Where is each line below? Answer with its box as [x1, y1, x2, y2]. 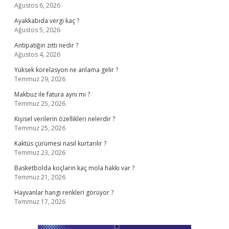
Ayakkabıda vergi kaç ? [14, 16, 79, 25]
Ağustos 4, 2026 [14, 50, 60, 59]
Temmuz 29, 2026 [14, 75, 65, 83]
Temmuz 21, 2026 [14, 173, 65, 181]
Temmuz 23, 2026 [14, 148, 65, 157]
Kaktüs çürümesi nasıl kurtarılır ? [14, 139, 106, 148]
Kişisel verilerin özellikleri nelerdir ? [14, 114, 115, 123]
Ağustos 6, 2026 [14, 1, 60, 10]
